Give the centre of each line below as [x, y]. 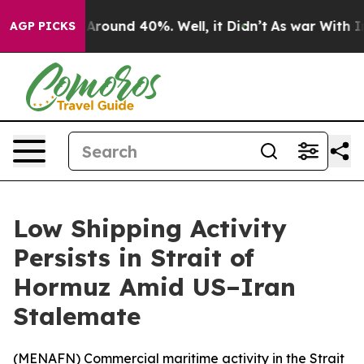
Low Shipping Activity [150, 228]
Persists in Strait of [134, 258]
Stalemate [77, 316]
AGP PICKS [43, 26]
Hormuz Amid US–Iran [154, 287]
